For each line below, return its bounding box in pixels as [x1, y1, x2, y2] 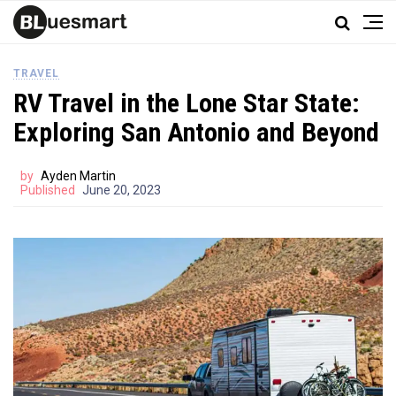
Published [20, 183, 75, 197]
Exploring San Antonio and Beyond [13, 117, 379, 148]
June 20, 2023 [82, 183, 161, 197]
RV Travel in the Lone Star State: [13, 88, 360, 118]
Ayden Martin [41, 169, 116, 183]
